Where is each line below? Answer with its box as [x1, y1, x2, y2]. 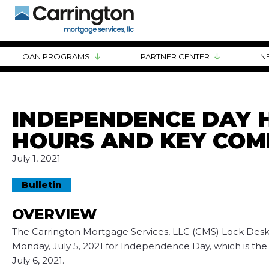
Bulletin [22, 179, 62, 190]
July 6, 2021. [12, 255, 64, 266]
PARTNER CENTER [141, 52, 210, 61]
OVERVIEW [12, 205, 97, 223]
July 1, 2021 [12, 153, 61, 164]
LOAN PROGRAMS [18, 52, 90, 61]
